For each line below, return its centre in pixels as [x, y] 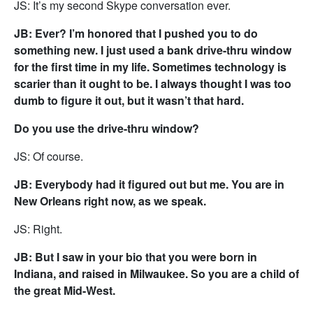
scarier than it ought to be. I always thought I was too [153, 83]
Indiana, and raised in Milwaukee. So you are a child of [156, 274]
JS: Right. [38, 229]
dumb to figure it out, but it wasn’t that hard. [129, 100]
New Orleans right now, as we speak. [110, 201]
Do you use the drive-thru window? [107, 128]
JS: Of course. [49, 156]
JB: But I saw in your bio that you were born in [136, 257]
